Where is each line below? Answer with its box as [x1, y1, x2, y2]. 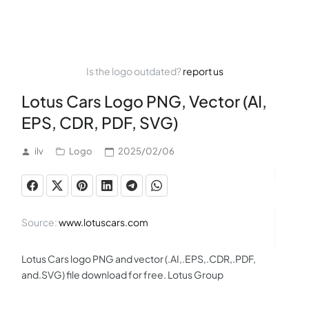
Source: [21, 216, 59, 228]
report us [182, 65, 223, 77]
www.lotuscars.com [59, 216, 148, 228]
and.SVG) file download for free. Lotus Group [21, 268, 223, 281]
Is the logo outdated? [86, 65, 183, 77]
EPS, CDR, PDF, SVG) [21, 112, 178, 132]
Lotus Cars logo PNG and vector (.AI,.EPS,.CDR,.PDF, [21, 252, 256, 265]
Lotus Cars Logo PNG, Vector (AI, [21, 91, 267, 111]
